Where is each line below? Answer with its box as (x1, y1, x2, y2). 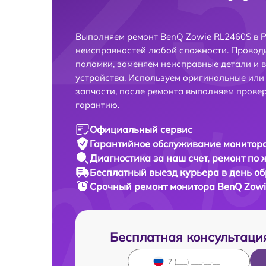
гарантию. (75, 99, 119, 110)
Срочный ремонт (90, 180, 170, 192)
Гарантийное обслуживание (90, 138, 223, 150)
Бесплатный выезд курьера (90, 166, 221, 178)
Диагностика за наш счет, (90, 152, 212, 164)
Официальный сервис (90, 123, 192, 135)
